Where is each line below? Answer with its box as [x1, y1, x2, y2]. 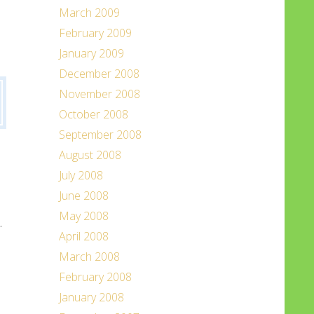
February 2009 [58, 25, 132, 41]
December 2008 [58, 66, 139, 81]
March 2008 [58, 249, 120, 264]
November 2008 [58, 86, 140, 102]
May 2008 [58, 208, 109, 224]
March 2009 [58, 5, 120, 20]
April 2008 [58, 228, 109, 244]
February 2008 [58, 269, 132, 285]
